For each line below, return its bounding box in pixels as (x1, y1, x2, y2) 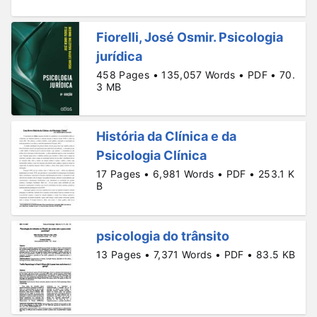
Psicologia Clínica (96, 148, 207, 163)
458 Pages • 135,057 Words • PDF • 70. (96, 68, 295, 81)
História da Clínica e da (96, 129, 236, 144)
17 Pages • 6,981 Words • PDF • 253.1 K (96, 168, 295, 180)
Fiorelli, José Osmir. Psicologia (96, 29, 283, 45)
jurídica (96, 48, 142, 64)
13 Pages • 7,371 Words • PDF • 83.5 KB (96, 248, 296, 260)
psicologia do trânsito (96, 228, 229, 243)
